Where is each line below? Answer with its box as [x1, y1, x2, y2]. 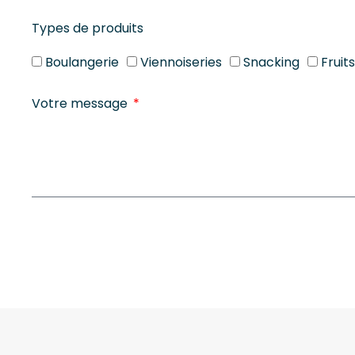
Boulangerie [45, 52, 119, 71]
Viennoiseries [140, 52, 222, 71]
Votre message [32, 94, 131, 113]
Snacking [243, 52, 300, 71]
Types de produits [32, 18, 143, 37]
